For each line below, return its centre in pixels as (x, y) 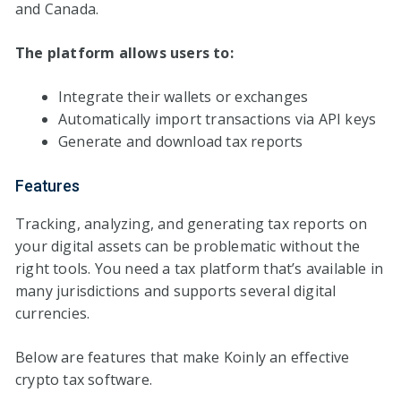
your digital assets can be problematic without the (188, 246)
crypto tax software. (84, 379)
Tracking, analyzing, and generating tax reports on (192, 223)
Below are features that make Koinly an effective (183, 357)
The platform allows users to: (124, 52)
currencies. (53, 313)
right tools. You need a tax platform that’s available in (200, 268)
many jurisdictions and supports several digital (176, 290)
